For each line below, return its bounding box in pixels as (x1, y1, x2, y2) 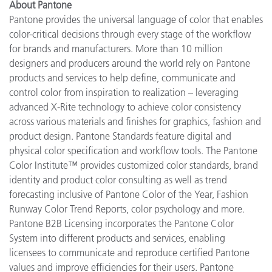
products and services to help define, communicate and (9, 71, 236, 84)
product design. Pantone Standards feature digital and (9, 129, 231, 142)
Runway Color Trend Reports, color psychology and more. (9, 202, 245, 215)
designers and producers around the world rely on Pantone (9, 56, 250, 69)
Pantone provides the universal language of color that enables (9, 13, 263, 25)
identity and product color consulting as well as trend (9, 173, 227, 186)
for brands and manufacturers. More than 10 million (9, 42, 223, 55)
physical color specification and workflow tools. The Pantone (9, 144, 257, 157)
